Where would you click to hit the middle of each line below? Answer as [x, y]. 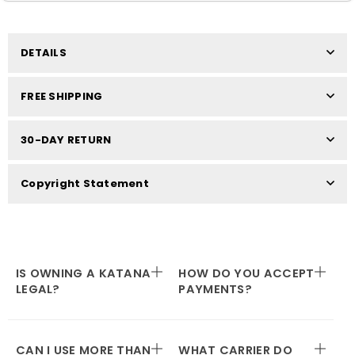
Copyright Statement [85, 184]
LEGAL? [38, 290]
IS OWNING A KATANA [84, 274]
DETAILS [44, 53]
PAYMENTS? [216, 290]
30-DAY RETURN [66, 140]
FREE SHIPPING [62, 97]
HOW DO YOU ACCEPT [246, 274]
